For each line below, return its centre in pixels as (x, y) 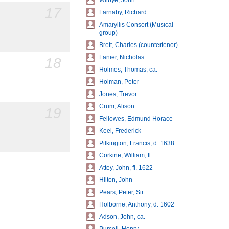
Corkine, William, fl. (126, 155)
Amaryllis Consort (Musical (136, 25)
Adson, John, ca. (122, 217)
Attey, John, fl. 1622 (126, 168)
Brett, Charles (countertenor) (139, 45)
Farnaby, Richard (123, 12)
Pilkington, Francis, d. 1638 (137, 143)
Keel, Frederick (120, 131)
